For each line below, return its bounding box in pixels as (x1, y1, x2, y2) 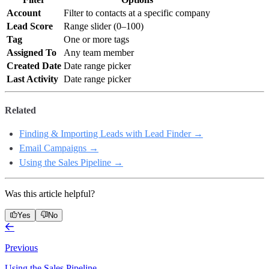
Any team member (64, 47, 134, 58)
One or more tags (64, 34, 129, 44)
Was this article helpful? (5, 188, 95, 199)
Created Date (7, 60, 61, 71)
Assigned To (7, 47, 56, 58)
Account (7, 7, 41, 18)
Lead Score (7, 20, 53, 31)
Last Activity (7, 73, 58, 84)
